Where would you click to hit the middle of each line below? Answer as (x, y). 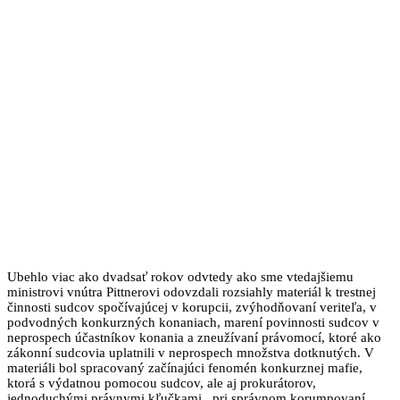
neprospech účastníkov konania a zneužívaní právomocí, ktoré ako (194, 337)
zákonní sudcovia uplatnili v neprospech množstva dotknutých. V (191, 352)
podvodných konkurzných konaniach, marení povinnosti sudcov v (193, 322)
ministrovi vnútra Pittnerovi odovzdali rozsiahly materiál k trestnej (192, 292)
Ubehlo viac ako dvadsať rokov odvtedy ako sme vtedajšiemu (180, 276)
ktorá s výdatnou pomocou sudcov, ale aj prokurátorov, (162, 383)
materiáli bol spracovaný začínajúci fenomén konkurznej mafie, (185, 367)
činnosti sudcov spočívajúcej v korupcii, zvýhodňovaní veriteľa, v (192, 307)
